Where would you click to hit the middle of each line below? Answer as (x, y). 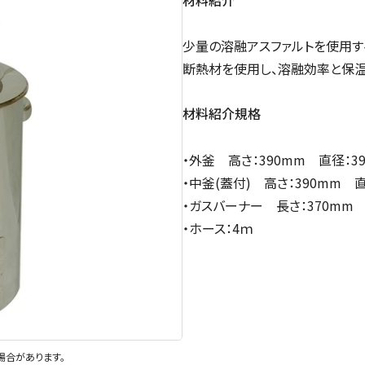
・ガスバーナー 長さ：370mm (268, 205)
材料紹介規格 (222, 114)
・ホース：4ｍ (218, 228)
